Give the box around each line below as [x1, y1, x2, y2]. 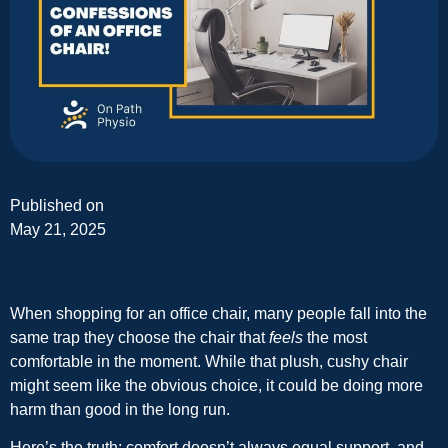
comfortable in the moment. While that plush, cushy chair [10, 352, 408, 370]
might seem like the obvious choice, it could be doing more [10, 376, 423, 394]
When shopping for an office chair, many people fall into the [10, 304, 427, 322]
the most [303, 328, 367, 346]
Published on [10, 196, 104, 214]
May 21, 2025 [10, 220, 106, 238]
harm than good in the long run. [10, 400, 230, 418]
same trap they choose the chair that [10, 328, 269, 346]
